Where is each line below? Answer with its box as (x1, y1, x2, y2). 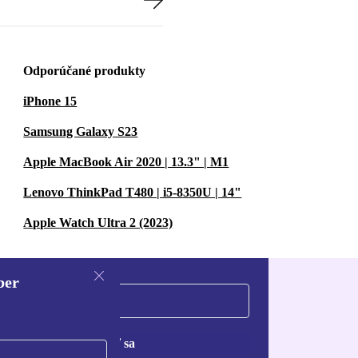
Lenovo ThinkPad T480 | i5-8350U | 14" (23, 185, 242, 199)
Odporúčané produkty (23, 64, 146, 78)
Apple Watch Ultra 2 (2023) (23, 216, 173, 229)
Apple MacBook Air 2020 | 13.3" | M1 (23, 155, 229, 169)
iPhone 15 (23, 94, 78, 108)
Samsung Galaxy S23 (23, 125, 138, 138)
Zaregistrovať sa (45, 336, 136, 350)
